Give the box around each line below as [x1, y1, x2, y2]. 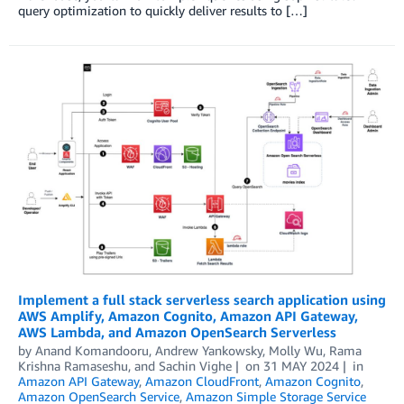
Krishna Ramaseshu [18, 358, 128, 374]
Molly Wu [269, 343, 323, 359]
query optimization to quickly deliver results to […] [18, 2, 308, 18]
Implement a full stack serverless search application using [18, 291, 386, 308]
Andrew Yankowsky [155, 343, 262, 359]
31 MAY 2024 [262, 358, 339, 374]
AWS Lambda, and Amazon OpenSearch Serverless [18, 324, 336, 341]
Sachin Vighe [159, 358, 232, 374]
